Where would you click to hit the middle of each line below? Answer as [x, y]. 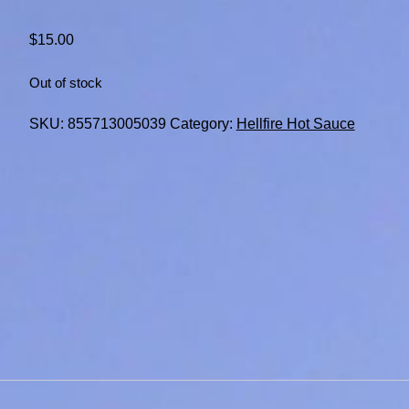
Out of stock [65, 84]
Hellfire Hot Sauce [295, 124]
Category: [203, 124]
